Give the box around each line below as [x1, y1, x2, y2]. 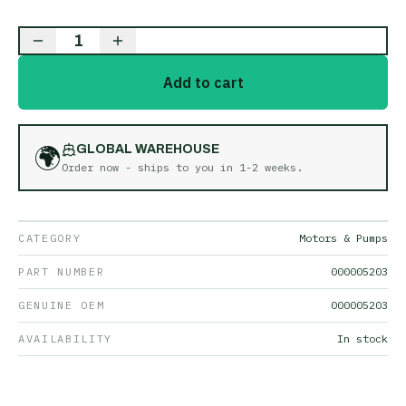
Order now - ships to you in [62, 160, 239, 174]
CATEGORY [18, 231, 82, 245]
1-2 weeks [239, 160, 296, 174]
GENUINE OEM [18, 298, 105, 312]
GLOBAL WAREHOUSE [76, 142, 219, 156]
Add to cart [162, 73, 244, 92]
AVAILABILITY [18, 332, 113, 345]
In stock [337, 332, 388, 345]
